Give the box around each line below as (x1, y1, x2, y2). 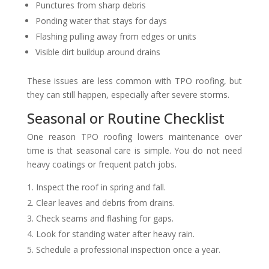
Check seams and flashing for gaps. (35, 212, 174, 224)
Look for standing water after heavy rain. (35, 228, 195, 240)
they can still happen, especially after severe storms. (26, 88, 229, 100)
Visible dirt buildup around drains (35, 46, 160, 58)
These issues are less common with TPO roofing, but (26, 74, 243, 86)
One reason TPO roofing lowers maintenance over (26, 130, 243, 142)
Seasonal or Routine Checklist (26, 107, 225, 128)
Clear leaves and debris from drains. (35, 196, 175, 208)
